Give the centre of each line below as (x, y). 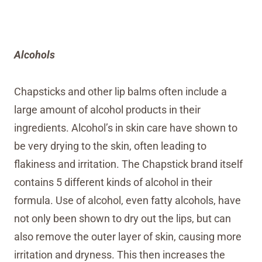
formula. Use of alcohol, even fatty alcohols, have (127, 200)
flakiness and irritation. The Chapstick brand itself (128, 164)
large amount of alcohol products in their (107, 110)
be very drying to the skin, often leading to (110, 146)
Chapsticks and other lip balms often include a (120, 92)
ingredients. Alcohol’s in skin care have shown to (126, 128)
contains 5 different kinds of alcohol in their (113, 182)
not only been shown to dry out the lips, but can (123, 218)
